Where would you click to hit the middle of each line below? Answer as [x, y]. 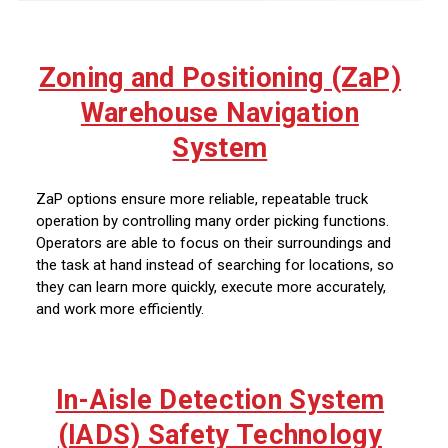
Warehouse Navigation [219, 112]
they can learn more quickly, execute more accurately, [211, 287]
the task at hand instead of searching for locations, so [215, 265]
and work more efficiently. [120, 309]
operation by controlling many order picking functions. [212, 221]
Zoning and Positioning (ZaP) [220, 77]
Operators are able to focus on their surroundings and [213, 243]
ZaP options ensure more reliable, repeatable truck [202, 199]
